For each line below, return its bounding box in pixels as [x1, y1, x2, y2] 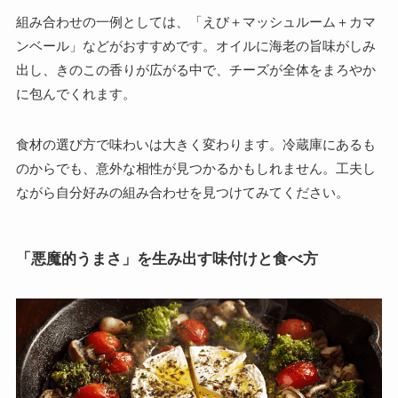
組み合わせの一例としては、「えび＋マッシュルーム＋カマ [15, 14, 376, 30]
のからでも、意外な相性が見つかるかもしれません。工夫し [15, 161, 376, 177]
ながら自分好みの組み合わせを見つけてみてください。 [15, 185, 349, 201]
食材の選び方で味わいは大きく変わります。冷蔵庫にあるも [15, 137, 376, 153]
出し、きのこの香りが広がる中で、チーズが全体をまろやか [15, 62, 376, 78]
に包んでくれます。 [15, 86, 136, 102]
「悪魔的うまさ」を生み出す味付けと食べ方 [15, 250, 318, 267]
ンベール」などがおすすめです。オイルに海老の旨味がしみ [15, 38, 376, 54]
